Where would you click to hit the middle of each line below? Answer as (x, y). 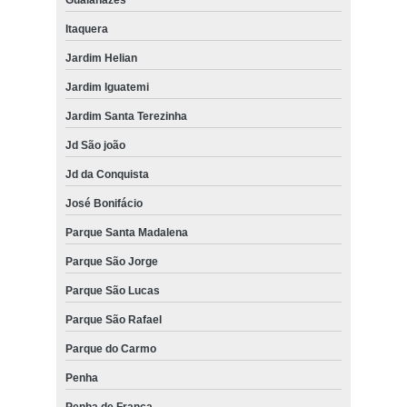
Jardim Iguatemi (107, 87)
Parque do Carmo (110, 348)
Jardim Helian (101, 58)
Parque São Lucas (112, 290)
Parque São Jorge (111, 261)
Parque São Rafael (113, 319)
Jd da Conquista (107, 174)
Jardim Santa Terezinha (126, 116)
